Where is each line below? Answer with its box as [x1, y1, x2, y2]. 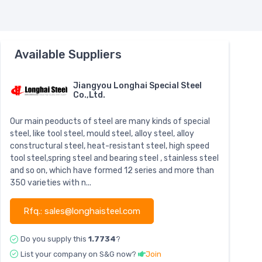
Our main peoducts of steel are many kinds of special [10, 116, 210, 127]
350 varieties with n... [10, 178, 91, 188]
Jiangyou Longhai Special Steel [73, 81, 202, 91]
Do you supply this [20, 235, 88, 244]
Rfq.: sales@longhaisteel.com [23, 206, 140, 217]
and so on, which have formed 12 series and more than [10, 166, 214, 176]
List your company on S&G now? [20, 249, 138, 258]
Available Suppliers [15, 47, 122, 61]
